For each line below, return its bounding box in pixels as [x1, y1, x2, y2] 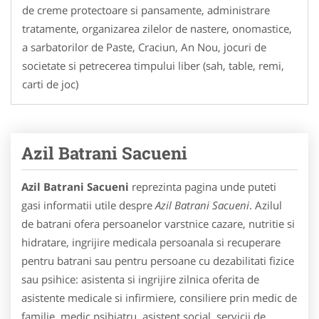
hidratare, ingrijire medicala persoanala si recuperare [21, 234, 281, 249]
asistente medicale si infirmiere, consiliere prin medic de [21, 290, 297, 305]
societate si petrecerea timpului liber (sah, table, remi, [22, 58, 284, 73]
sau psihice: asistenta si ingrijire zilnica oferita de [21, 271, 259, 286]
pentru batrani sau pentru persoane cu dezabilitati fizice [21, 253, 294, 268]
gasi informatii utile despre [21, 197, 155, 212]
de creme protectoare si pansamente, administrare [22, 2, 270, 17]
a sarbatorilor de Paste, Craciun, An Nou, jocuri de [22, 39, 266, 54]
